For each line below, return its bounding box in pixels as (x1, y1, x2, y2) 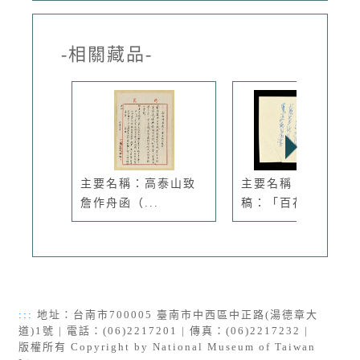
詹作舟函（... (80, 196, 159, 209)
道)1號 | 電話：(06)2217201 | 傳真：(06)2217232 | (18, 324, 313, 337)
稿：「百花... (241, 196, 320, 209)
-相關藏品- (61, 43, 153, 64)
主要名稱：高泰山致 (80, 177, 196, 190)
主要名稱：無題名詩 (241, 177, 357, 190)
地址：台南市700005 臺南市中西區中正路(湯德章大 (33, 308, 318, 321)
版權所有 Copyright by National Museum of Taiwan (18, 340, 316, 353)
